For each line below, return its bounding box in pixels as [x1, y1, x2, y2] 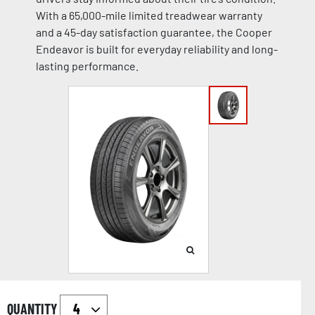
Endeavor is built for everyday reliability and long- [35, 42, 278, 56]
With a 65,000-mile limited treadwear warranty [35, 8, 262, 22]
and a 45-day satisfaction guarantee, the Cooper [35, 25, 272, 39]
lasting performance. [35, 59, 139, 72]
